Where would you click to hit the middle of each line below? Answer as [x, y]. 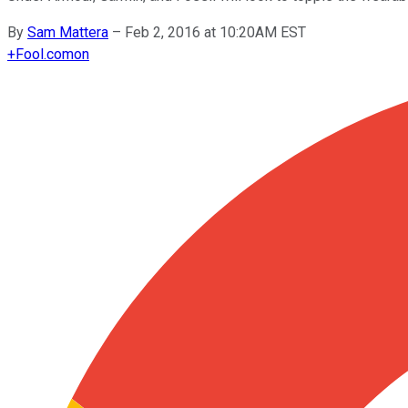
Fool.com [45, 54]
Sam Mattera [68, 32]
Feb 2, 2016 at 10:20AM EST [215, 32]
